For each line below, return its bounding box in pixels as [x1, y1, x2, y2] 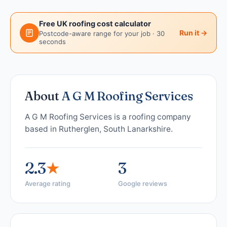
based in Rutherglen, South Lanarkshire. [25, 124, 173, 134]
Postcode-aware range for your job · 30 [39, 29, 165, 37]
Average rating [25, 179, 70, 187]
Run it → [179, 28, 207, 37]
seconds [39, 37, 66, 46]
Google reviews [118, 179, 167, 187]
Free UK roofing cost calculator [39, 19, 151, 28]
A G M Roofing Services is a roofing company [25, 112, 191, 122]
